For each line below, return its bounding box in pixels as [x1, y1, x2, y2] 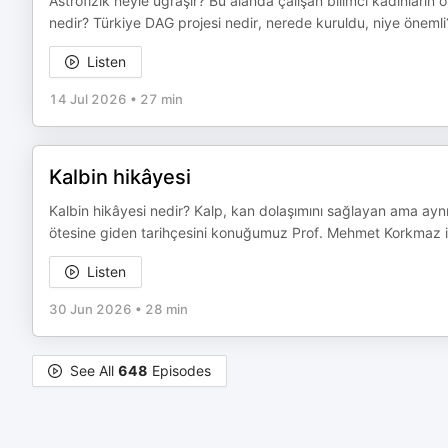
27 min [140, 91, 183, 107]
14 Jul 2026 [49, 91, 127, 107]
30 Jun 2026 [49, 301, 132, 317]
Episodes [148, 362, 211, 379]
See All [70, 362, 118, 379]
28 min [145, 301, 188, 317]
